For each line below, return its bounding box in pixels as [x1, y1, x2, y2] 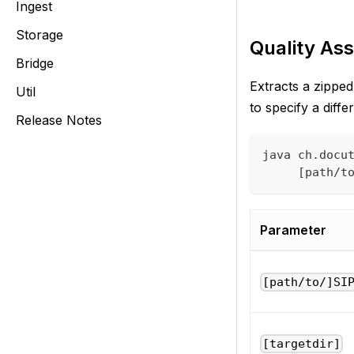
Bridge [16, 55, 54, 71]
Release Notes [16, 112, 102, 128]
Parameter [260, 222, 326, 239]
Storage [16, 27, 63, 43]
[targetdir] [262, 337, 341, 352]
